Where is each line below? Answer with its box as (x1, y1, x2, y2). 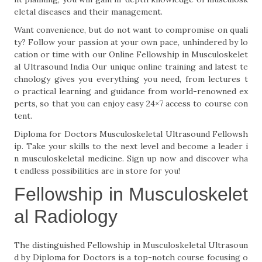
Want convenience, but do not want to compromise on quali (14, 25, 248, 35)
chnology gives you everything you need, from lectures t (14, 74, 248, 84)
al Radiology (14, 206, 118, 227)
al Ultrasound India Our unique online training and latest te (14, 61, 248, 72)
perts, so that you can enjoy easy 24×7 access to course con (14, 98, 248, 109)
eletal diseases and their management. (14, 6, 163, 17)
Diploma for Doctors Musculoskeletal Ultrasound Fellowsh (14, 129, 248, 139)
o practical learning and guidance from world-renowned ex (14, 86, 248, 96)
